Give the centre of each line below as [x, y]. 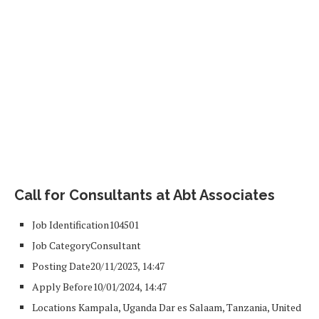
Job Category [61, 245]
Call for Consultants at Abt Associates [145, 195]
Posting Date [61, 266]
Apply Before [62, 287]
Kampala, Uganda [116, 307]
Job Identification [70, 225]
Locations [54, 307]
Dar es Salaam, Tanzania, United [229, 307]
